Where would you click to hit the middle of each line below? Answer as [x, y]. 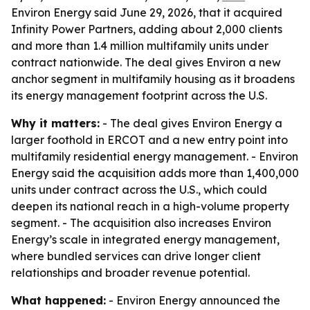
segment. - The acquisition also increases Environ [141, 223]
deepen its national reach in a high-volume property [150, 206]
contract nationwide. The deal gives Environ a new [146, 62]
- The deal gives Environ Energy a [191, 123]
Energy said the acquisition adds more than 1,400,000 [155, 173]
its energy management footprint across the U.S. [139, 95]
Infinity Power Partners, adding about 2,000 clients [147, 29]
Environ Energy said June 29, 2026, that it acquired [147, 12]
